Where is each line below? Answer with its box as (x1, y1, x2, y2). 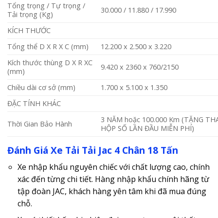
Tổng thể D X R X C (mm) (7, 42, 89, 52)
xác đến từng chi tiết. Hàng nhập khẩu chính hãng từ (17, 173, 209, 184)
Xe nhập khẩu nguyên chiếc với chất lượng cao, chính (17, 161, 210, 172)
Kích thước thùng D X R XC (7, 58, 92, 68)
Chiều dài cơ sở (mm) (7, 83, 75, 92)
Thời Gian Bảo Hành (7, 119, 72, 129)
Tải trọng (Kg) (7, 10, 53, 19)
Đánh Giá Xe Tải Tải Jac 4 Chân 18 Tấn (7, 144, 178, 157)
